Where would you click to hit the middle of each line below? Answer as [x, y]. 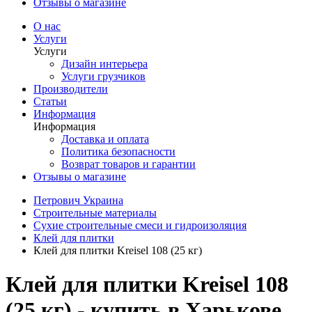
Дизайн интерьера [104, 63]
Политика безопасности [118, 151]
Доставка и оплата [105, 139]
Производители [71, 88]
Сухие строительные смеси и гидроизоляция [140, 225]
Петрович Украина [78, 200]
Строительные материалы [95, 212]
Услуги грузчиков [103, 76]
